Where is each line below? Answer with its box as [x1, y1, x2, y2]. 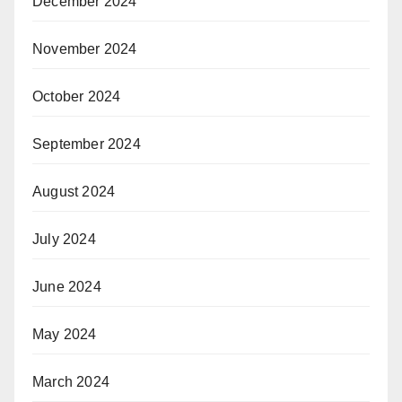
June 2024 [32, 279, 101, 295]
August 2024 [32, 184, 116, 200]
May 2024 [32, 327, 97, 343]
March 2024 [32, 374, 109, 390]
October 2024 [32, 89, 121, 105]
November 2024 [32, 41, 137, 57]
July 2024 [32, 232, 96, 248]
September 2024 [32, 136, 141, 153]
